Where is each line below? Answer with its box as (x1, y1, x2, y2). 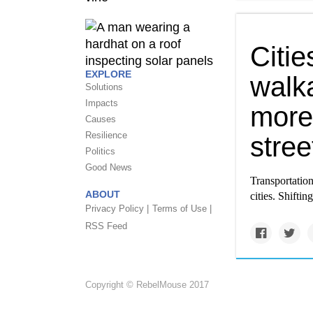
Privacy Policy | (85, 203, 149, 214)
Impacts (85, 98, 118, 109)
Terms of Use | (152, 203, 212, 214)
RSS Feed (85, 221, 127, 232)
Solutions (85, 82, 123, 93)
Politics (85, 146, 115, 157)
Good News (85, 162, 132, 173)
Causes (85, 114, 116, 125)
